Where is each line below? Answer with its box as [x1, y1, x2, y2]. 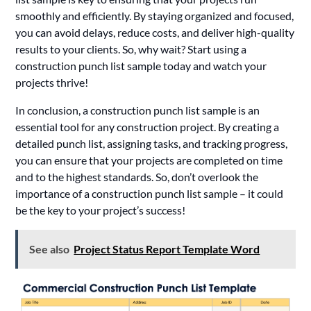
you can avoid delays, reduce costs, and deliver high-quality [15, 26, 295, 40]
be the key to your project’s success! [15, 203, 186, 217]
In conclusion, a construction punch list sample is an [15, 103, 260, 117]
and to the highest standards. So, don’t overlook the [15, 170, 259, 184]
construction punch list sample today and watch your [15, 59, 267, 73]
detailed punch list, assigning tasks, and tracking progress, [15, 137, 288, 151]
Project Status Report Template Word [74, 242, 260, 256]
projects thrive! [15, 76, 89, 90]
